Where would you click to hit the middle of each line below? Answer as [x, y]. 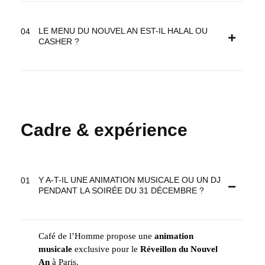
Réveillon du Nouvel [179, 249]
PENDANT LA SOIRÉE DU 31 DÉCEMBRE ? [121, 191]
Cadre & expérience [104, 130]
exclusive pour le [106, 249]
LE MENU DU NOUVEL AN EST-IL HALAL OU [123, 31]
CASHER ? [59, 42]
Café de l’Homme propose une [96, 236]
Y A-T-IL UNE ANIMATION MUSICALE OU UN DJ [130, 180]
